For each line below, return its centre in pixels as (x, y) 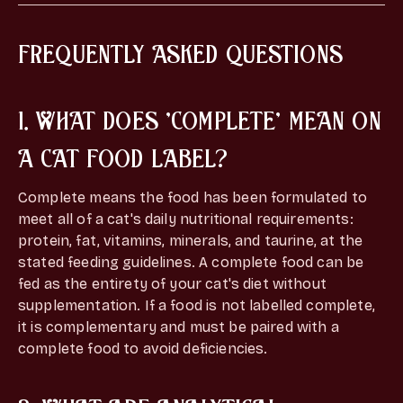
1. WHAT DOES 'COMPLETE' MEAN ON (200, 119)
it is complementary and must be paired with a (179, 327)
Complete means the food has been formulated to (193, 197)
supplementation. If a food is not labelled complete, (197, 305)
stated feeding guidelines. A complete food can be (191, 262)
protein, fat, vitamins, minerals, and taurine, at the (190, 240)
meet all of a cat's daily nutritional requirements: (186, 219)
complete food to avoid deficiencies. (143, 348)
